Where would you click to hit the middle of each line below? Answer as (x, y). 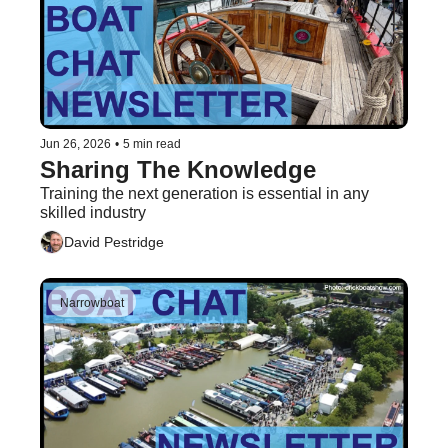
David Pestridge (114, 242)
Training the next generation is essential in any (204, 193)
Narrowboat (92, 302)
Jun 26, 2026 (75, 143)
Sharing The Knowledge (178, 169)
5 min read (152, 143)
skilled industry (93, 212)
